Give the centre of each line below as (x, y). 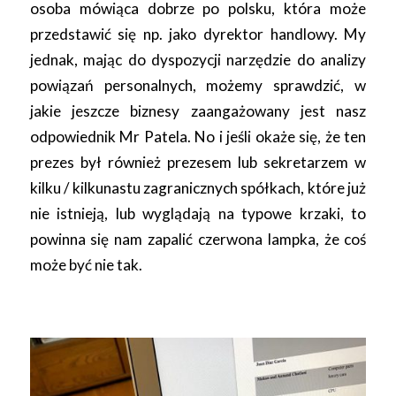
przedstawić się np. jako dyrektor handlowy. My (198, 34)
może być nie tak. (86, 264)
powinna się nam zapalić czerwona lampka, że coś (198, 239)
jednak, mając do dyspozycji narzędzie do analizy (198, 59)
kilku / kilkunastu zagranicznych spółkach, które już (198, 187)
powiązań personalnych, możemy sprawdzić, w (198, 85)
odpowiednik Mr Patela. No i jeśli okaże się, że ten (198, 136)
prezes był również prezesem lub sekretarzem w (198, 162)
